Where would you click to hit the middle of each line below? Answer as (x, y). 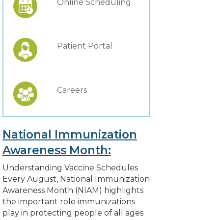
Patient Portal (84, 46)
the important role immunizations (69, 201)
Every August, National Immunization (76, 179)
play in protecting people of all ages (73, 213)
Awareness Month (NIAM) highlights (73, 190)
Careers (72, 90)
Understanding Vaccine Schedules (70, 167)
